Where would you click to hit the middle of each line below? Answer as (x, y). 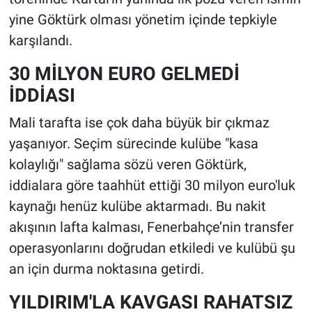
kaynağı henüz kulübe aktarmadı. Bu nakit (137, 206)
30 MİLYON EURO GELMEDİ (124, 74)
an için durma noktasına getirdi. (106, 268)
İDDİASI (42, 95)
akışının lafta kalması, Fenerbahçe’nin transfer (151, 227)
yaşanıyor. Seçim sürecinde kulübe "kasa (133, 143)
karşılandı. (40, 41)
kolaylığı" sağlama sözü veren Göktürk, (127, 164)
